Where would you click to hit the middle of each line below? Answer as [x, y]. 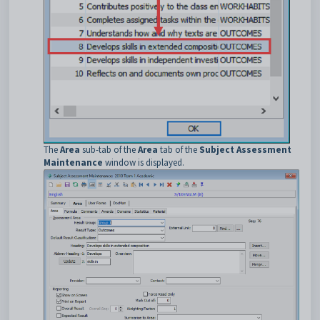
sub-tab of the [109, 149]
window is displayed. [144, 162]
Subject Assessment [245, 149]
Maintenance [73, 162]
